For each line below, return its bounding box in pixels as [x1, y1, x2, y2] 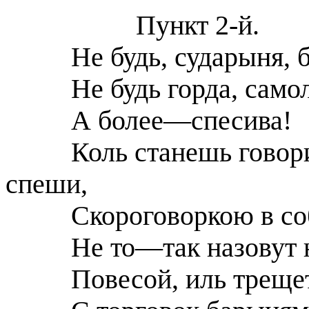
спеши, [6, 169, 88, 199]
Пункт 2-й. [135, 10, 259, 41]
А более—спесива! [70, 106, 292, 136]
